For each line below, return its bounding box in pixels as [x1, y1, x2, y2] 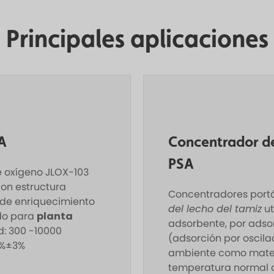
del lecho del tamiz [168, 202, 262, 217]
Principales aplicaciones [6, 24, 268, 53]
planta [37, 209, 73, 224]
